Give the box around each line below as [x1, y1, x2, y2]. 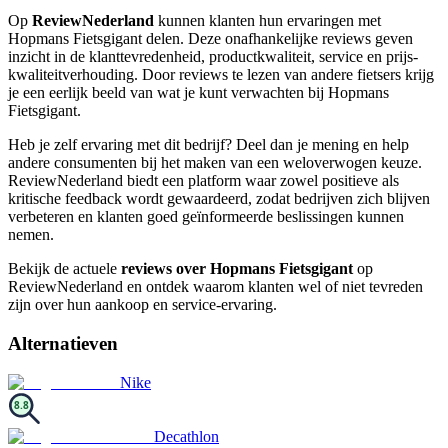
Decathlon [154, 427, 219, 445]
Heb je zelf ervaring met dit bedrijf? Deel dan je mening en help [8, 136, 409, 154]
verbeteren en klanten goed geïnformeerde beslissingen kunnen [8, 208, 404, 226]
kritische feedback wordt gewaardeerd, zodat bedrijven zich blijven [8, 190, 430, 208]
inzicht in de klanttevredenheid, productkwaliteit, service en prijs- [8, 48, 418, 66]
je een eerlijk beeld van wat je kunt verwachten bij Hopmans [8, 84, 389, 102]
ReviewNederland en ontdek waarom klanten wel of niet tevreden [8, 278, 423, 296]
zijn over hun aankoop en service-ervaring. [8, 296, 277, 314]
